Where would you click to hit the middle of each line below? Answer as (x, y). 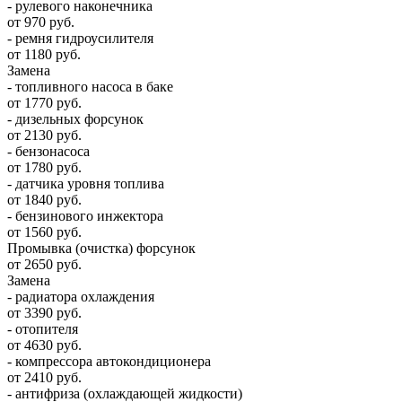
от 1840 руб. (44, 199)
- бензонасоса (48, 151)
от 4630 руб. (44, 345)
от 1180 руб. (44, 54)
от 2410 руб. (44, 377)
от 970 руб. (41, 22)
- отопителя (43, 328)
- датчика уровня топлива (86, 183)
